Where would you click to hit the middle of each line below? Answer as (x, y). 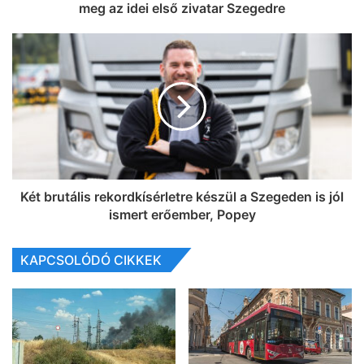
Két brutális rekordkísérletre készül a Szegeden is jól (182, 197)
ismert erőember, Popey (182, 215)
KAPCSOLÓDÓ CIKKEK (91, 260)
